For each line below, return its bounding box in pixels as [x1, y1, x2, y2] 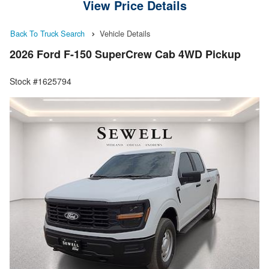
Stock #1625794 [10, 75, 71, 88]
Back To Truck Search [10, 28, 85, 39]
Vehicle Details [100, 28, 150, 39]
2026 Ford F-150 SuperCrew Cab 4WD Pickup [10, 46, 241, 62]
